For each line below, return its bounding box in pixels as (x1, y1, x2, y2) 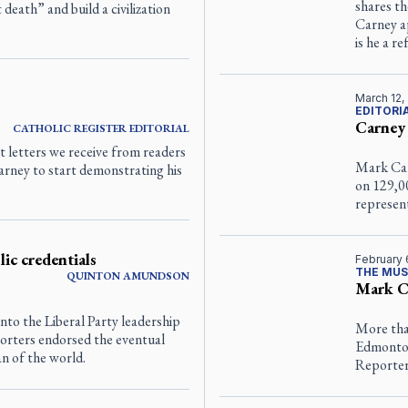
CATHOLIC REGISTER (12, 121, 127, 137)
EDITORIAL (128, 121, 189, 137)
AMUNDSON (122, 269, 189, 284)
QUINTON (66, 269, 120, 284)
